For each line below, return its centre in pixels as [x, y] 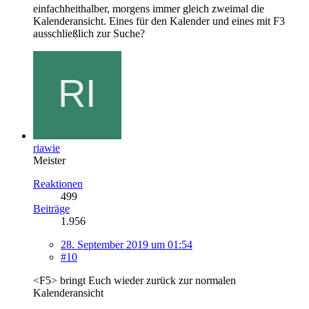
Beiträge [51, 208]
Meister [49, 160]
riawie [47, 148]
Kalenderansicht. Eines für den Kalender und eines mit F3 [159, 21]
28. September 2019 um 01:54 [127, 244]
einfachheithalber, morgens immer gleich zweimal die [149, 8]
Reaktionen [58, 183]
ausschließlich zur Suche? [89, 33]
